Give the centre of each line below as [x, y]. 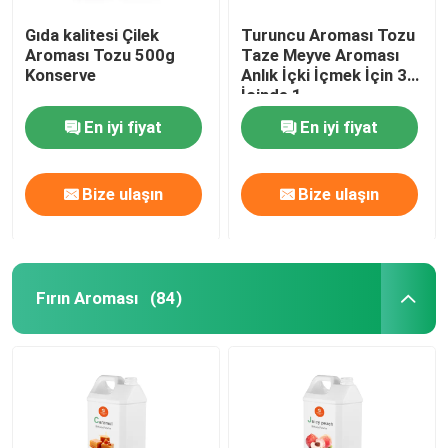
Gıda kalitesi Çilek [92, 34]
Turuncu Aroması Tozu [328, 34]
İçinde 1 [272, 94]
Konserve [61, 74]
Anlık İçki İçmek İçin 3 [324, 74]
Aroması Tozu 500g [100, 54]
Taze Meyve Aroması [320, 54]
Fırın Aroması [86, 297]
